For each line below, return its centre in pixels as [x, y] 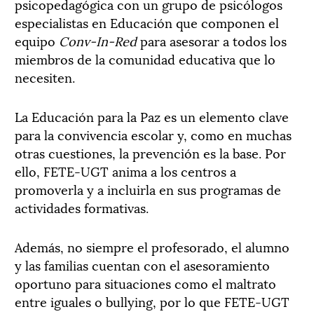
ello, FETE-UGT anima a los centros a [125, 171]
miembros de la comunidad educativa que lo [145, 59]
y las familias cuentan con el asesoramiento [142, 265]
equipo [37, 40]
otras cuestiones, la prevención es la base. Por [150, 152]
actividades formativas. [82, 207]
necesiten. [45, 77]
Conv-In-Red [98, 40]
